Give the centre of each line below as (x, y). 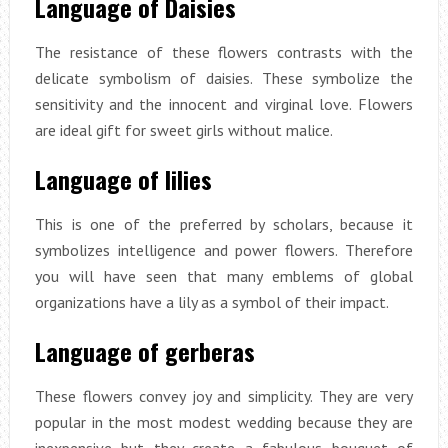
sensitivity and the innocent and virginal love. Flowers (224, 104)
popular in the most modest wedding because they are (224, 422)
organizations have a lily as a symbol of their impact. (211, 302)
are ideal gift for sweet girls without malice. (183, 130)
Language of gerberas (144, 351)
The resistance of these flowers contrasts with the (224, 52)
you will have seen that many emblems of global (224, 276)
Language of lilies (123, 179)
